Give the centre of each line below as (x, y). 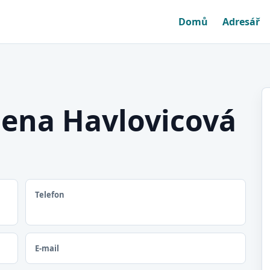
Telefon (50, 195)
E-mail (47, 248)
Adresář (241, 21)
